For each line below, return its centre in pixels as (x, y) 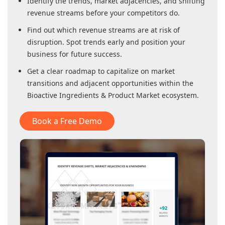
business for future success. (75, 54)
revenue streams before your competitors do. (103, 13)
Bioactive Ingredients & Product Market (93, 95)
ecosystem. (179, 95)
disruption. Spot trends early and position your (106, 42)
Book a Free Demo (67, 121)
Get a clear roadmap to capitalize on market (101, 71)
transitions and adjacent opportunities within (105, 83)
